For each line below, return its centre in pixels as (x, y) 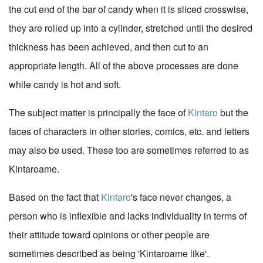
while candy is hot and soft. (65, 84)
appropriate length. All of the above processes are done (124, 65)
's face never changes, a (181, 197)
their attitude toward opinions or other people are (109, 235)
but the (233, 112)
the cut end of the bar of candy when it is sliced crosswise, (129, 9)
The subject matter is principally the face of (98, 112)
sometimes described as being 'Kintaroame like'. (109, 253)
